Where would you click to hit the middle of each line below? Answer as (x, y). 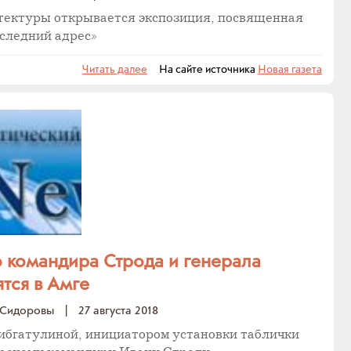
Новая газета (290, 70)
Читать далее (115, 70)
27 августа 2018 (118, 311)
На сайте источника (203, 70)
